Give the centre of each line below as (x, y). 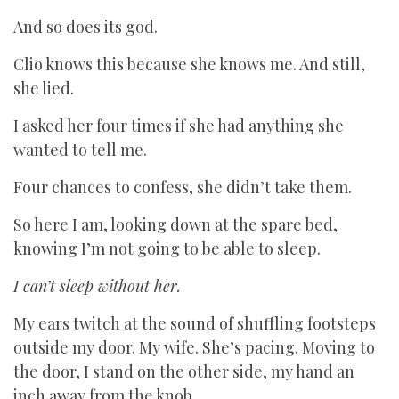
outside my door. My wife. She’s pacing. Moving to (194, 347)
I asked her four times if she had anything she (179, 126)
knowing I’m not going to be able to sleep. (167, 248)
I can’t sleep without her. (99, 286)
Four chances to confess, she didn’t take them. (183, 187)
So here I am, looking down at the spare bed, (175, 224)
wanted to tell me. (80, 150)
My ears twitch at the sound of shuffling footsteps (195, 323)
